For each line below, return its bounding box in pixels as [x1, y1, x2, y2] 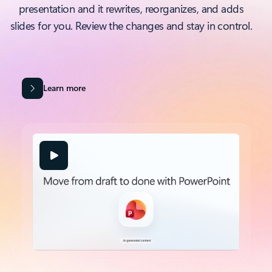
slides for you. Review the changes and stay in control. [10, 18, 253, 33]
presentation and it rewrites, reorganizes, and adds [18, 1, 244, 16]
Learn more [42, 81, 86, 93]
